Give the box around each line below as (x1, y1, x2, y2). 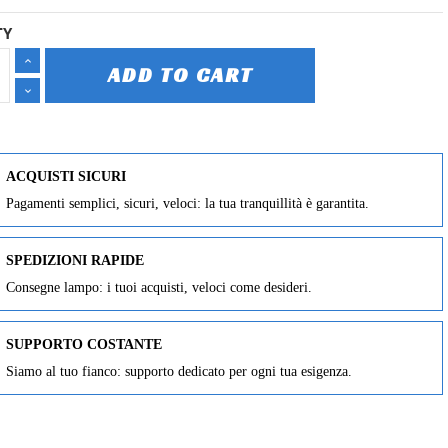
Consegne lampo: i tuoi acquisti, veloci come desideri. (6, 280, 313, 296)
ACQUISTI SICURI (6, 169, 127, 185)
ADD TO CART (107, 62, 253, 89)
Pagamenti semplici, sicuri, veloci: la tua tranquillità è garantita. (6, 196, 370, 212)
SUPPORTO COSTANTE (6, 337, 163, 353)
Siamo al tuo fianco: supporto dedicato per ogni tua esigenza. (6, 364, 353, 380)
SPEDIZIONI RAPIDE (6, 253, 145, 269)
